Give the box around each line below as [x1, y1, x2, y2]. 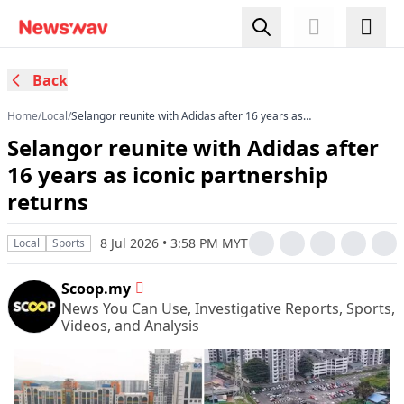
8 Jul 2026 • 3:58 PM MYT [100, 234, 248, 252]
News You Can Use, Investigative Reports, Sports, [61, 298, 395, 318]
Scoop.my [61, 279, 131, 298]
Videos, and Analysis [61, 316, 199, 335]
